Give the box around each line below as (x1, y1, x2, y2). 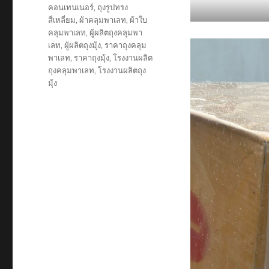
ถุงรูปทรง (97, 2, 128, 12)
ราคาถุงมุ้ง (74, 53, 110, 62)
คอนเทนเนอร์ (48, 2, 94, 12)
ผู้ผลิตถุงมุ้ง (64, 40, 101, 50)
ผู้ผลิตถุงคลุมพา (89, 28, 143, 37)
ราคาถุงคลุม (104, 40, 147, 50)
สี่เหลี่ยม (48, 15, 76, 25)
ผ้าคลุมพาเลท (79, 15, 127, 25)
